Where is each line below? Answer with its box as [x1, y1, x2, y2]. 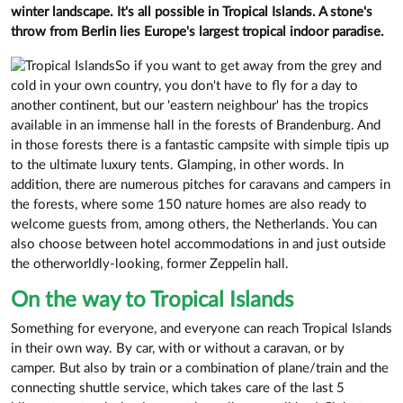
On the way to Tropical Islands [11, 289, 293, 311]
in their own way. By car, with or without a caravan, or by [11, 341, 345, 355]
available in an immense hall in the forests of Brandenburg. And [11, 118, 381, 132]
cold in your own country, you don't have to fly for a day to [11, 78, 358, 93]
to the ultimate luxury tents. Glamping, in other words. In [11, 157, 344, 172]
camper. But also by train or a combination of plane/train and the [11, 361, 389, 375]
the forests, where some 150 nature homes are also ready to [11, 197, 367, 211]
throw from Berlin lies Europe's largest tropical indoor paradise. [11, 24, 384, 39]
